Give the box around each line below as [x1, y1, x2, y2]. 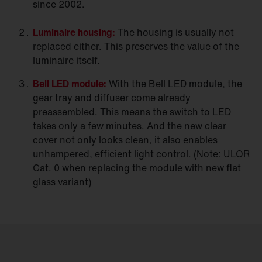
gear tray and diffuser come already [33, 90, 191, 105]
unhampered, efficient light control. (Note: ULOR [33, 146, 250, 161]
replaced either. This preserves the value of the [33, 39, 239, 53]
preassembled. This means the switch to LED [33, 104, 231, 119]
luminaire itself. [33, 53, 100, 67]
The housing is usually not [118, 25, 234, 39]
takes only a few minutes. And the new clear [33, 118, 226, 133]
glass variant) [33, 174, 91, 189]
